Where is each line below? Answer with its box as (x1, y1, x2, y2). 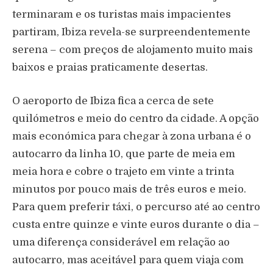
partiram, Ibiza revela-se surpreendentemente (12, 26, 250, 38)
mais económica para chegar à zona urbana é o (12, 130, 251, 143)
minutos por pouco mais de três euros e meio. (12, 183, 246, 196)
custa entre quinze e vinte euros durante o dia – (12, 219, 260, 231)
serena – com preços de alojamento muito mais (12, 44, 253, 56)
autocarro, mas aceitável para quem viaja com (12, 254, 244, 266)
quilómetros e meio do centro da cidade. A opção (12, 113, 259, 125)
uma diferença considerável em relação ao (12, 236, 230, 249)
